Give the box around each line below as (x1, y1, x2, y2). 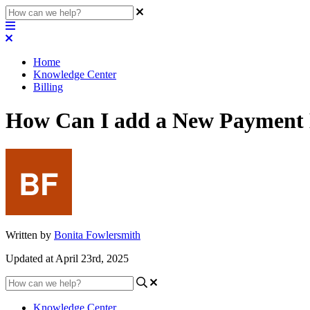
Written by (6, 228, 54, 241)
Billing (33, 81, 63, 93)
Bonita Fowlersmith (54, 228, 140, 241)
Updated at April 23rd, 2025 (6, 252, 129, 264)
